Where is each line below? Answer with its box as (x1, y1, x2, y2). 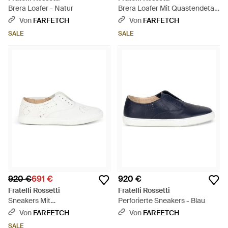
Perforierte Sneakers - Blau (118, 196, 205, 205)
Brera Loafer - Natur (8, 4, 73, 13)
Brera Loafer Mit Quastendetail (118, 4, 217, 13)
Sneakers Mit (8, 196, 50, 205)
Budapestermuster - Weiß (8, 206, 92, 215)
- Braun (118, 14, 142, 23)
